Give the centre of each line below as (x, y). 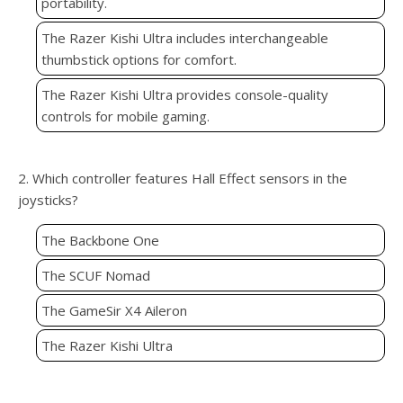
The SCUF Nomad (96, 276)
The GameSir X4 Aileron (114, 311)
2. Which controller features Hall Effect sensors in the (183, 179)
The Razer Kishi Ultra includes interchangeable (185, 38)
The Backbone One (100, 241)
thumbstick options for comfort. (139, 60)
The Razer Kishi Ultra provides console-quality (185, 95)
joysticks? (48, 200)
